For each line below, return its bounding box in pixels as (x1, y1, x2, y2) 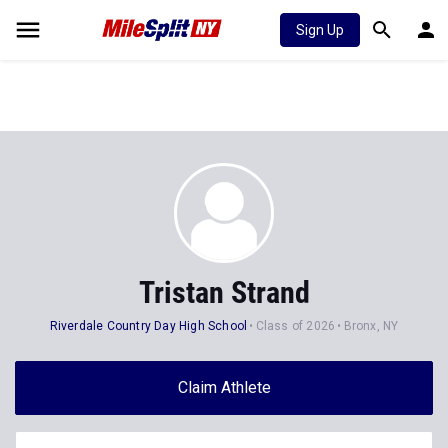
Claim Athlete (177, 378, 271, 397)
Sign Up (296, 22, 344, 38)
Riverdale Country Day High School (49, 319, 248, 333)
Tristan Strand (138, 275, 310, 310)
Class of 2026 (255, 319, 336, 333)
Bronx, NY (343, 319, 399, 333)
